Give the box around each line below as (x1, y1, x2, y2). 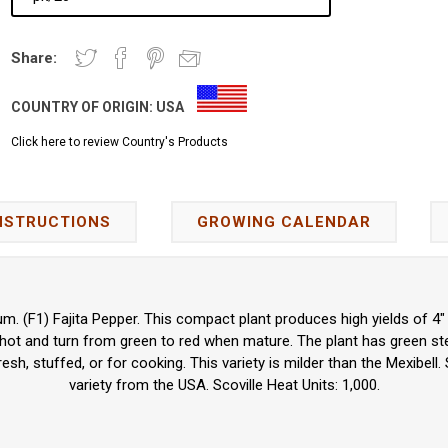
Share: (11, 49, 58, 68)
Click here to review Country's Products (11, 135, 229, 150)
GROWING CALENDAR (196, 213, 371, 232)
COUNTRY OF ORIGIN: (11, 99, 157, 116)
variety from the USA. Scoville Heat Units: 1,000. (68, 376, 380, 395)
